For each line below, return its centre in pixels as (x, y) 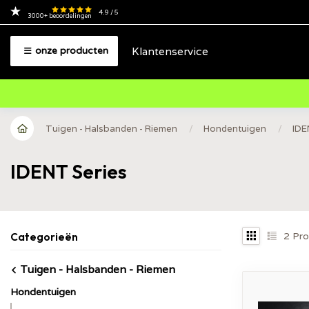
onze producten (72, 50)
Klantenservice (170, 51)
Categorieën (44, 237)
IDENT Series (69, 171)
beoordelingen (70, 16)
